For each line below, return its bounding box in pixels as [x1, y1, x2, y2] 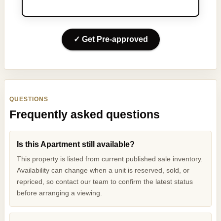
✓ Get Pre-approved [73, 35, 148, 43]
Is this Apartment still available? [17, 140, 135, 148]
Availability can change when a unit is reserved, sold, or [17, 166, 190, 175]
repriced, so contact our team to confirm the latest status [17, 178, 193, 186]
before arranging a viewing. [17, 189, 103, 197]
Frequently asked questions [9, 108, 160, 121]
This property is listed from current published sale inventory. [17, 155, 203, 163]
